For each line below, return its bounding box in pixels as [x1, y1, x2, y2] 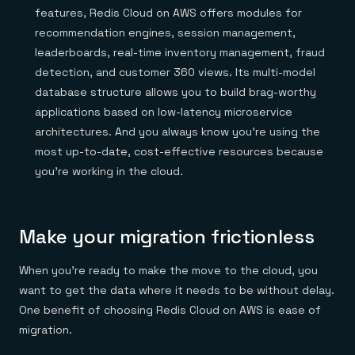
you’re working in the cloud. [35, 164, 183, 178]
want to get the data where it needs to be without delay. [19, 283, 334, 297]
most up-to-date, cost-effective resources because [35, 144, 323, 158]
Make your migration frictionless [19, 224, 315, 249]
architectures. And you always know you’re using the [35, 124, 320, 139]
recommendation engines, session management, [35, 25, 296, 40]
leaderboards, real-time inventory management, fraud [35, 45, 325, 59]
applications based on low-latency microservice [35, 105, 292, 119]
